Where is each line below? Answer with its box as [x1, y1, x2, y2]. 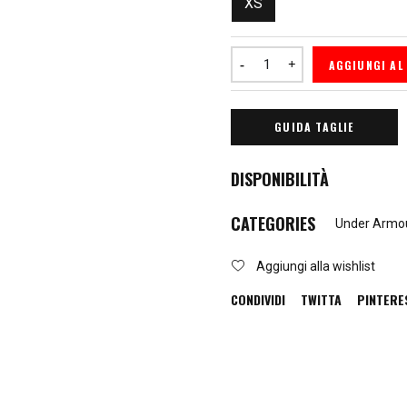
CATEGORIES [231, 212, 315, 236]
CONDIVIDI [231, 290, 285, 310]
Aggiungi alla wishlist [256, 259, 375, 274]
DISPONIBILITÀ [231, 167, 329, 192]
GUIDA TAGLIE [274, 119, 354, 135]
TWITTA [301, 290, 342, 310]
